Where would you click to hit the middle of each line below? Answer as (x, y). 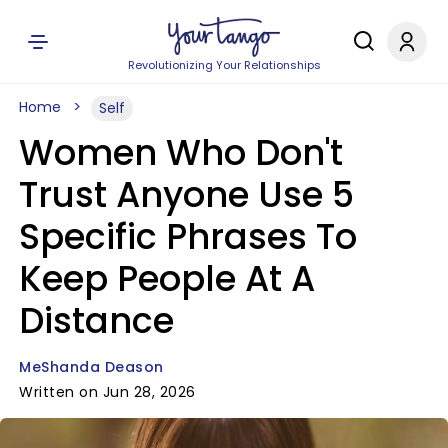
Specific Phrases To (188, 236)
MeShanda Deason (91, 367)
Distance (96, 320)
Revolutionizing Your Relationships (224, 65)
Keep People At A (167, 278)
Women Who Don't (181, 152)
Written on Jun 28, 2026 (107, 392)
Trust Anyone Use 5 (186, 194)
